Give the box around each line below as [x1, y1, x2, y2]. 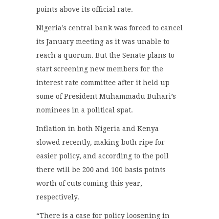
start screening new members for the [36, 65, 163, 73]
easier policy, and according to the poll [36, 152, 169, 160]
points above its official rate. [36, 5, 133, 14]
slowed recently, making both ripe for [36, 138, 165, 147]
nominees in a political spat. [36, 106, 133, 114]
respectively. [36, 193, 79, 201]
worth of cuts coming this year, [36, 179, 142, 188]
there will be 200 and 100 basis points [36, 166, 166, 174]
